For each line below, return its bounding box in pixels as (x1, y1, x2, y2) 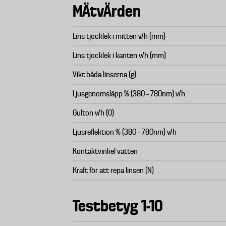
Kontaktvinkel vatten (73, 147, 138, 156)
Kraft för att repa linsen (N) (73, 166, 154, 175)
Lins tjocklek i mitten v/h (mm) (73, 32, 165, 41)
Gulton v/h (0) (73, 108, 114, 118)
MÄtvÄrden (73, 2, 141, 20)
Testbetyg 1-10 (73, 197, 163, 215)
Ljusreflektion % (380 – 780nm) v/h (73, 128, 177, 137)
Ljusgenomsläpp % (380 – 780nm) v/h (73, 89, 185, 98)
